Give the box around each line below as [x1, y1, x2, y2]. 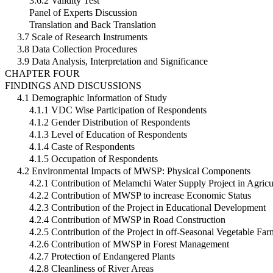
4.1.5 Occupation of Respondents [29, 154, 158, 165]
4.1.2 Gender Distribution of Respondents [29, 117, 190, 128]
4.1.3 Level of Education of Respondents [29, 129, 187, 140]
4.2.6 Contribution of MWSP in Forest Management [29, 239, 229, 250]
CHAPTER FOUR [5, 68, 80, 79]
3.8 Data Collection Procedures [17, 44, 137, 55]
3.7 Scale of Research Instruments [17, 32, 147, 43]
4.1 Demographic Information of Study [17, 93, 167, 104]
